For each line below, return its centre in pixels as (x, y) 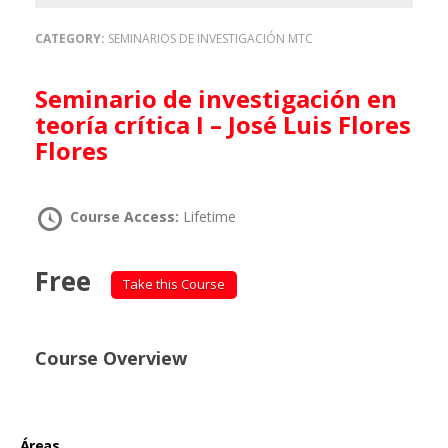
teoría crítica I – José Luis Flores (223, 124)
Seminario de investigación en (41, 98)
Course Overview (111, 357)
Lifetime (209, 216)
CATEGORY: (71, 38)
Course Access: (126, 216)
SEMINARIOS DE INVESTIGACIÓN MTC (210, 38)
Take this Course (173, 284)
